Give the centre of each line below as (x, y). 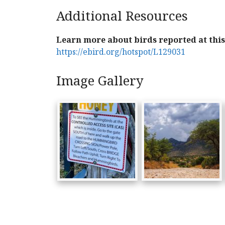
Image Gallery (100, 80)
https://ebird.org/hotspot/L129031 (121, 52)
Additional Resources (122, 16)
